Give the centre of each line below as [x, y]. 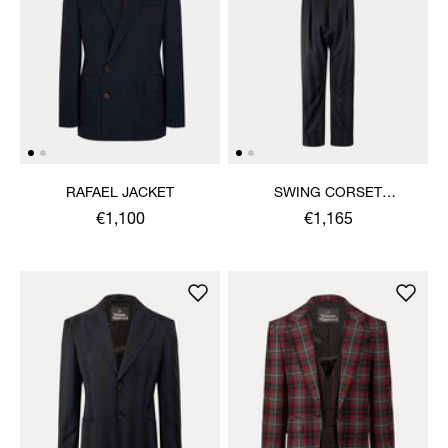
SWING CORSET [328, 193]
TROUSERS [328, 213]
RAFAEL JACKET [120, 193]
